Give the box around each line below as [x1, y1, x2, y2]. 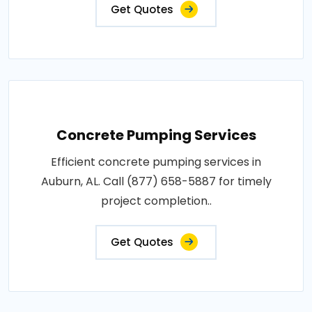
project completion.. [100, 193, 212, 210]
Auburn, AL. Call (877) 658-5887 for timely [40, 173, 272, 190]
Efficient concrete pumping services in [51, 154, 261, 171]
